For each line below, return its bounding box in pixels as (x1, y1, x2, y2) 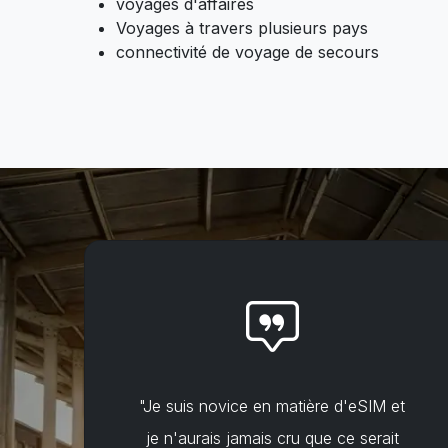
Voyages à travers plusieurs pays (116, 18, 368, 38)
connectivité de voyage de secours (116, 42, 379, 62)
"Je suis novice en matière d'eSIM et (139, 396, 405, 416)
